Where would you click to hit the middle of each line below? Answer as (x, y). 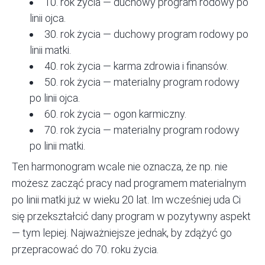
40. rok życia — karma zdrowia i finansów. (136, 66)
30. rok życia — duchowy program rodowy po (146, 34)
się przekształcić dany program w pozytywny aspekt (131, 216)
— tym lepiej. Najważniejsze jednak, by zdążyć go (122, 233)
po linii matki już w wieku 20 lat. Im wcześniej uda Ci (126, 200)
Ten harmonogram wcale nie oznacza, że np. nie (120, 167)
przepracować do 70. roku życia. (85, 250)
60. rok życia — (79, 114)
